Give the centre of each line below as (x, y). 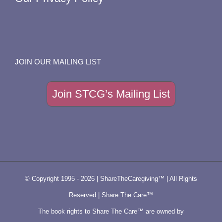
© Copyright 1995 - (53, 178)
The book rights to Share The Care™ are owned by (111, 211)
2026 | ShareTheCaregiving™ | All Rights (139, 178)
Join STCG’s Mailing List (111, 94)
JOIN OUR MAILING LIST (58, 61)
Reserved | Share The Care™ (111, 195)
